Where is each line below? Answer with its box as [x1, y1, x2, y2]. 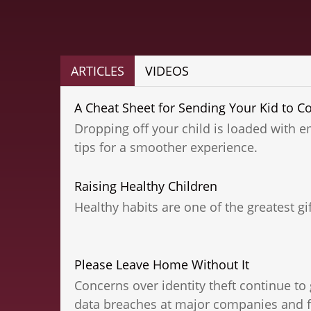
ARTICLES [71, 62, 124, 80]
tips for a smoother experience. [74, 139, 258, 156]
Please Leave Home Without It [74, 256, 249, 274]
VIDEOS [145, 62, 189, 80]
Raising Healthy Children [74, 178, 217, 195]
